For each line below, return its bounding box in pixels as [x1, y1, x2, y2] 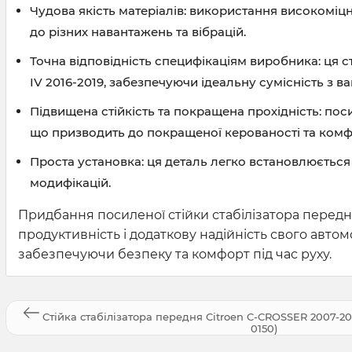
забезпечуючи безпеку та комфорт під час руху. [18, 247, 332, 262]
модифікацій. [30, 175, 111, 191]
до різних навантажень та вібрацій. [30, 24, 246, 40]
